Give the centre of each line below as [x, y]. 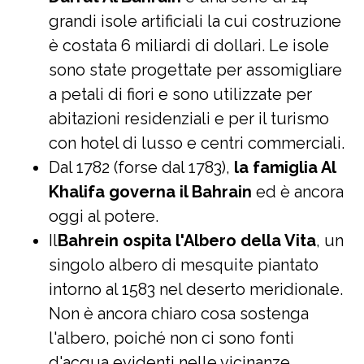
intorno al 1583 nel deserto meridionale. [196, 289]
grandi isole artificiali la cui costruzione [195, 21]
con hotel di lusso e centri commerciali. [197, 143]
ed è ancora [298, 192]
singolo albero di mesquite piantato [184, 265]
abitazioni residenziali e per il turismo [189, 119]
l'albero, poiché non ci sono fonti [171, 338]
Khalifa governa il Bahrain [150, 192]
